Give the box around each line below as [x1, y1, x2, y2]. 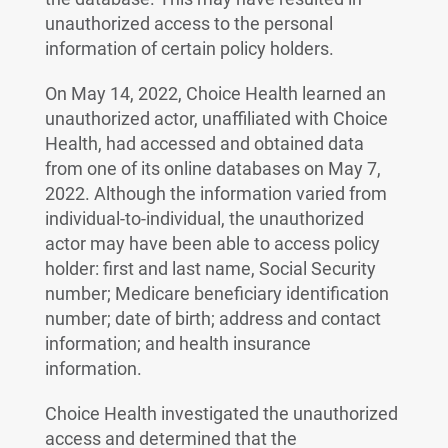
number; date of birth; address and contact [44, 308, 381, 329]
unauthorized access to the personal [44, 13, 333, 34]
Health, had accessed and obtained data [44, 133, 364, 154]
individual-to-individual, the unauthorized [44, 208, 364, 229]
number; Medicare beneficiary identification [44, 283, 389, 304]
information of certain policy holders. [44, 38, 334, 59]
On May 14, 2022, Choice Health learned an [44, 83, 386, 104]
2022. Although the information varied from [44, 183, 387, 204]
